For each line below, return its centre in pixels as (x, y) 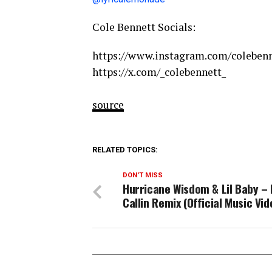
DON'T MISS (143, 175)
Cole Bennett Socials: (144, 27)
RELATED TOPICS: (125, 150)
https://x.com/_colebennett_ (159, 72)
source (108, 105)
